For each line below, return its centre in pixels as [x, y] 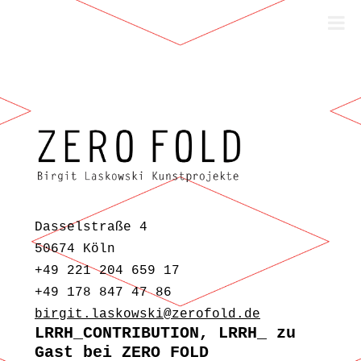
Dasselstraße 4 [91, 227]
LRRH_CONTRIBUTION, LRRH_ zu [165, 333]
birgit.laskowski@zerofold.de [147, 314]
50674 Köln [75, 249]
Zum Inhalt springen [75, 161]
